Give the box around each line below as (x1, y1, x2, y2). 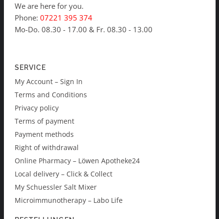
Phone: (15, 12, 40, 22)
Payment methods (15, 129, 74, 139)
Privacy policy (15, 103, 59, 112)
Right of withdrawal (15, 142, 79, 152)
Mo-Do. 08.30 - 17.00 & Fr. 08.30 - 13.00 (15, 24, 153, 34)
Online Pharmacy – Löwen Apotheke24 (15, 155, 140, 165)
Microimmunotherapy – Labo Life (15, 195, 123, 205)
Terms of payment (15, 116, 74, 126)
